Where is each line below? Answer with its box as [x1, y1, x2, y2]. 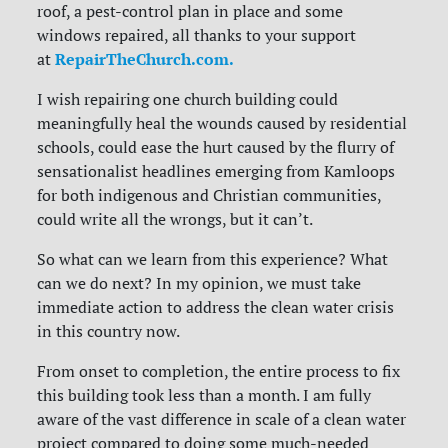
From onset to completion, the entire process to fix [37, 361, 401, 382]
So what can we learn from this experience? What [37, 249, 389, 270]
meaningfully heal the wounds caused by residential [37, 113, 408, 134]
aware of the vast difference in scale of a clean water [37, 409, 407, 430]
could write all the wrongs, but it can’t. [37, 209, 314, 230]
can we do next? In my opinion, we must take [37, 273, 362, 294]
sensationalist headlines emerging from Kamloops [37, 161, 396, 182]
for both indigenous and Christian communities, [37, 185, 382, 206]
